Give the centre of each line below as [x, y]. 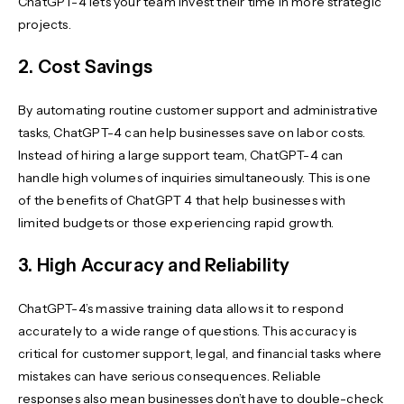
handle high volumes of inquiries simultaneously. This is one [195, 178]
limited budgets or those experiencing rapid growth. [178, 223]
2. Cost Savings [85, 67]
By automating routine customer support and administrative [198, 110]
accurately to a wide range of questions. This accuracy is [188, 331]
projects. [46, 25]
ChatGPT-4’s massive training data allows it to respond [181, 309]
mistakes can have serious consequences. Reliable [170, 376]
